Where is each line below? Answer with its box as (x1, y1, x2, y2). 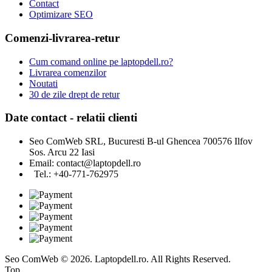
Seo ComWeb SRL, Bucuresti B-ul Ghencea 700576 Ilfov (29, 136, 253, 147)
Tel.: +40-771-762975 (32, 169, 118, 180)
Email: (29, 158, 56, 169)
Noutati (29, 78, 58, 89)
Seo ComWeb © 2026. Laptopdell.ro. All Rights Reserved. (5, 254, 231, 265)
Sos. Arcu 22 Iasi (29, 147, 95, 158)
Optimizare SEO (29, 9, 93, 20)
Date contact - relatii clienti (5, 111, 137, 124)
